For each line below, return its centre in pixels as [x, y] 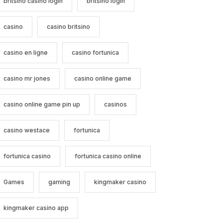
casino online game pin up [42, 105]
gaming [59, 182]
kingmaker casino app [36, 208]
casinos [115, 105]
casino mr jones [27, 79]
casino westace [26, 130]
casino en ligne [25, 53]
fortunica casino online [108, 156]
